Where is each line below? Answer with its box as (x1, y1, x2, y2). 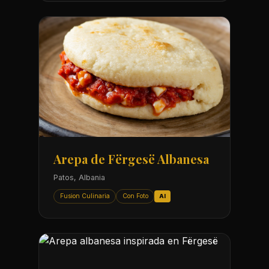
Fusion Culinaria (59, 192, 110, 200)
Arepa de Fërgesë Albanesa (53, 151, 209, 168)
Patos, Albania (53, 173, 105, 183)
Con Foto (122, 192, 148, 200)
